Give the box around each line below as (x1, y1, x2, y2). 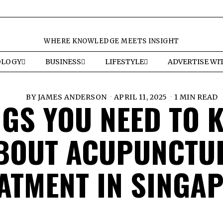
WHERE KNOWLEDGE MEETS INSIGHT (44, 37, 179, 45)
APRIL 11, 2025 (113, 92, 167, 102)
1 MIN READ (174, 92, 218, 102)
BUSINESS (45, 57, 81, 66)
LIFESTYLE (105, 57, 144, 66)
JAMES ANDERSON (37, 92, 107, 102)
